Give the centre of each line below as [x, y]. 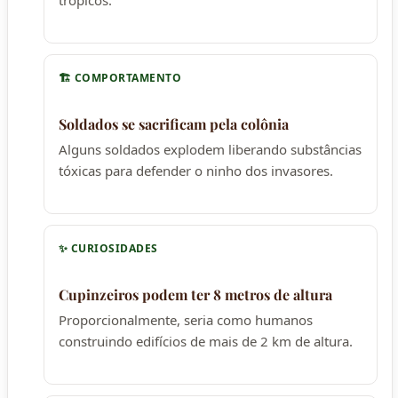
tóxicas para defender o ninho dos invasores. [196, 170]
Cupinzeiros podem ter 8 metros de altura [195, 294]
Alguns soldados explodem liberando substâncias [210, 149]
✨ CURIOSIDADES [108, 248]
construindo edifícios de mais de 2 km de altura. [206, 341]
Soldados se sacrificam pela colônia [174, 123]
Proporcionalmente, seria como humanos [186, 319]
